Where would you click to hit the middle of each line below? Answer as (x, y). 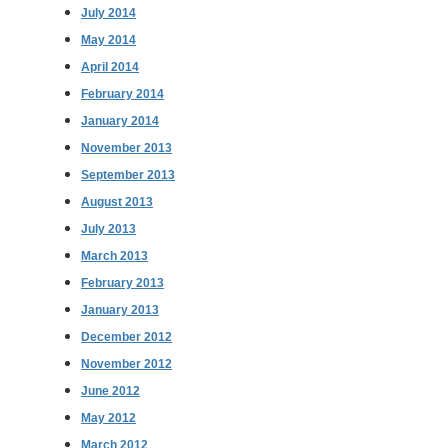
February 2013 (122, 282)
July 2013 (108, 228)
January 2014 (120, 120)
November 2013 (126, 147)
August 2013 (117, 201)
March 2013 (114, 255)
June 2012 (110, 390)
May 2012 (108, 417)
